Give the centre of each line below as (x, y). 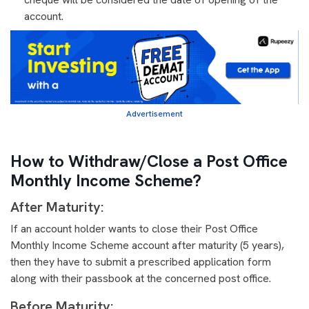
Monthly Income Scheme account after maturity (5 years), (147, 246)
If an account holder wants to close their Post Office (134, 229)
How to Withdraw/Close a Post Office (149, 161)
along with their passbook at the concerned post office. (141, 279)
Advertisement (154, 114)
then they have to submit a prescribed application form (141, 262)
